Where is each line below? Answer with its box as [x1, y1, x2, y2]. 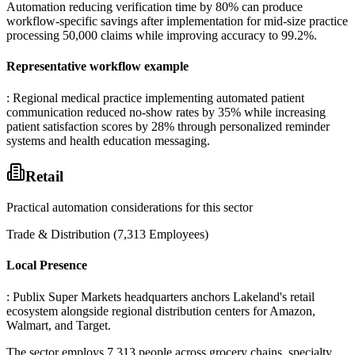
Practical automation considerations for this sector [6, 200, 253, 215]
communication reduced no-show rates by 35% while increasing [6, 105, 326, 119]
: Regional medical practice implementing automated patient [6, 90, 304, 105]
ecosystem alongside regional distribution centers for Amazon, [6, 303, 315, 318]
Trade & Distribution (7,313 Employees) [6, 227, 208, 242]
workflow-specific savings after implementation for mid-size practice [6, 14, 348, 29]
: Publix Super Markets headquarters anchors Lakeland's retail [6, 289, 315, 303]
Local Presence [6, 258, 87, 273]
